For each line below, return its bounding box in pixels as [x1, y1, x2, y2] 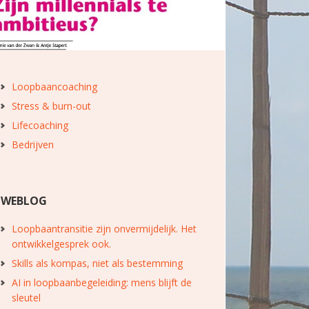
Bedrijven [12, 137, 54, 151]
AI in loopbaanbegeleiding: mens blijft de [12, 275, 192, 289]
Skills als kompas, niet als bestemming [12, 256, 183, 270]
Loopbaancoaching [12, 79, 97, 93]
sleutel [12, 290, 41, 304]
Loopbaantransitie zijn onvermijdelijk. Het [12, 221, 197, 235]
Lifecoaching [12, 118, 68, 132]
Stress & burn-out [12, 99, 91, 112]
